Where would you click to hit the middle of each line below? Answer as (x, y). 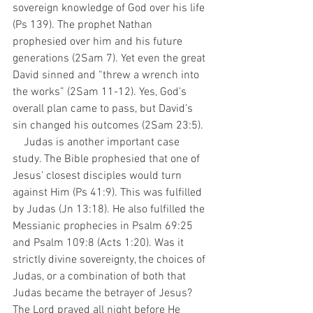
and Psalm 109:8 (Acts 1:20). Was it (100, 243)
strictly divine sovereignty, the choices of (110, 260)
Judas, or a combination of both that (101, 277)
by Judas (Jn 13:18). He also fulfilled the (110, 210)
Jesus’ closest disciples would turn (99, 176)
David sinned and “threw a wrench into (107, 75)
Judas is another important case (18, 143)
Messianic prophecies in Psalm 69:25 (104, 226)
